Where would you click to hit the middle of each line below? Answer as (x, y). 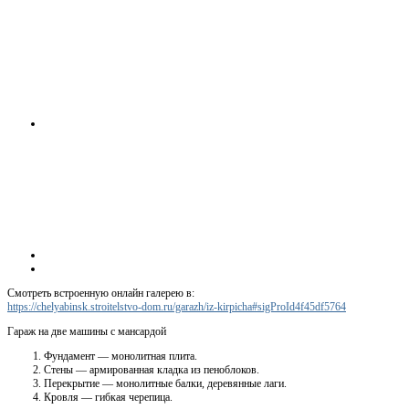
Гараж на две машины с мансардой (87, 331)
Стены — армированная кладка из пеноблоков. (152, 369)
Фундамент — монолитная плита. (121, 356)
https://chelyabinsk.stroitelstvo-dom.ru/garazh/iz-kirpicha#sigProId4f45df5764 (177, 306)
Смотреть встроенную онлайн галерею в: (101, 293)
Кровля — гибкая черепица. (108, 397)
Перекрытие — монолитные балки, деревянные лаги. (165, 383)
